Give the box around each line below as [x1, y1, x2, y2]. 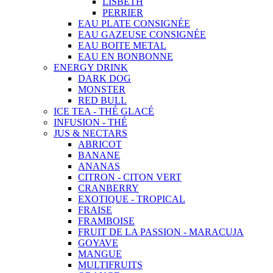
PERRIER [102, 7, 143, 18]
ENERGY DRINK [54, 62, 128, 73]
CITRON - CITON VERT [78, 171, 182, 182]
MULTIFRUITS [78, 259, 143, 270]
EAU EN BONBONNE [78, 51, 173, 62]
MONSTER [78, 83, 126, 94]
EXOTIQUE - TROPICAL [78, 193, 185, 204]
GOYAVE [78, 237, 118, 248]
